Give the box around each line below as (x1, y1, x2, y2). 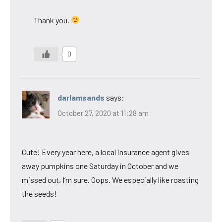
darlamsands (57, 92, 105, 102)
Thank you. (34, 15, 71, 25)
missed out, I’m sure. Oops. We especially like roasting (22, 175, 199, 185)
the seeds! (22, 189, 57, 199)
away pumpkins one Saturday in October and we (22, 161, 178, 171)
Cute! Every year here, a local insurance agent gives (22, 147, 189, 157)
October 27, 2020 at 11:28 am (57, 109, 149, 118)
